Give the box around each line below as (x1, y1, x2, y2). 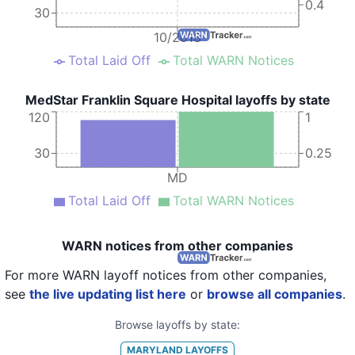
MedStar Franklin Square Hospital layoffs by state (25, 92, 330, 108)
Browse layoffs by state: (115, 318, 240, 331)
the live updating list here (29, 286, 186, 302)
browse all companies (207, 286, 342, 302)
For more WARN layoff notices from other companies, (5, 267, 326, 283)
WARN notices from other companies (62, 238, 293, 254)
